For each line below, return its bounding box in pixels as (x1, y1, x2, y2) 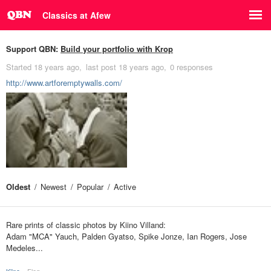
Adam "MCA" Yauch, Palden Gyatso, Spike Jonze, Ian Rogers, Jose (6, 230, 247, 242)
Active (114, 181, 136, 192)
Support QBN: (6, 43, 60, 54)
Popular (77, 181, 103, 192)
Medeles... (6, 242, 43, 253)
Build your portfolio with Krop (60, 43, 173, 54)
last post (85, 61, 119, 73)
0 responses (170, 61, 213, 73)
